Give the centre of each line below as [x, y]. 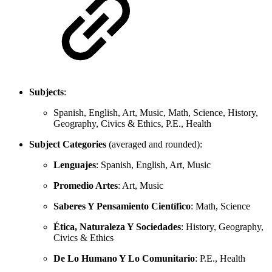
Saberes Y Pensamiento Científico [122, 206]
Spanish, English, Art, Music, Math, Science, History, [156, 112]
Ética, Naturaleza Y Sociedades [117, 226]
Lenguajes [75, 165]
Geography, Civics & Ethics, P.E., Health [132, 123]
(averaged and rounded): [154, 144]
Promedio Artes [86, 185]
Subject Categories [68, 144]
